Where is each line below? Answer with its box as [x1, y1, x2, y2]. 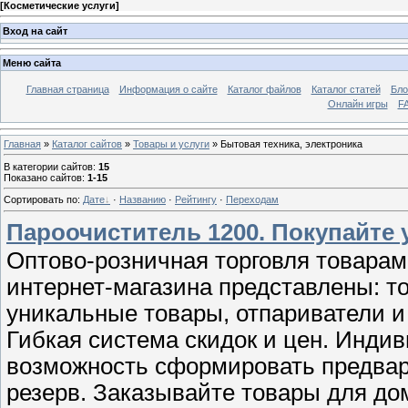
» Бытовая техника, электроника [209, 138, 362, 149]
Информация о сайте [118, 84, 218, 96]
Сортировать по [4, 194, 77, 206]
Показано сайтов [4, 171, 82, 183]
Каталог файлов [227, 84, 301, 96]
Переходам [226, 194, 279, 206]
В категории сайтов [4, 160, 93, 172]
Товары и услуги [133, 138, 209, 149]
